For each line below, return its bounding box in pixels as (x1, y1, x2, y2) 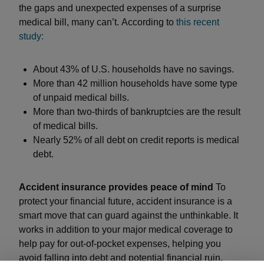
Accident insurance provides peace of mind (19, 182, 213, 192)
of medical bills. (33, 121, 98, 131)
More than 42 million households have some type (33, 78, 237, 88)
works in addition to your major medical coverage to (19, 225, 233, 235)
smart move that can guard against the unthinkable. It (19, 210, 238, 220)
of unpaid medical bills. (33, 93, 129, 103)
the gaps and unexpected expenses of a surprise (19, 3, 221, 13)
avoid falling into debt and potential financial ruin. (19, 253, 223, 263)
